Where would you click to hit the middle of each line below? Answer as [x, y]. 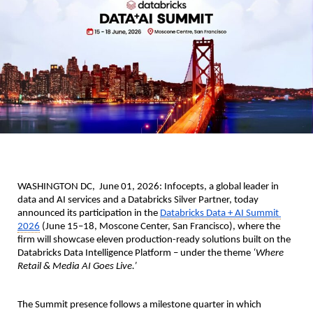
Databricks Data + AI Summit [219, 213]
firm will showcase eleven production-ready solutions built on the [154, 240]
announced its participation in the [89, 213]
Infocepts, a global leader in [221, 187]
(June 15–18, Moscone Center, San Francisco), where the [160, 226]
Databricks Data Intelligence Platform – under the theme [135, 253]
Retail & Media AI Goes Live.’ [77, 266]
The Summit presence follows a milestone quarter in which [139, 305]
